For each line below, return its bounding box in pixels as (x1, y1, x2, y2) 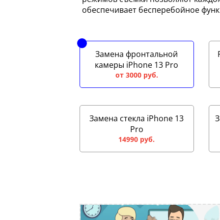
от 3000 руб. (115, 70, 158, 80)
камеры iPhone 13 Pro (95, 59, 179, 70)
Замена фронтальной (95, 49, 178, 59)
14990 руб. (118, 135, 155, 144)
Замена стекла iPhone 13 (89, 113, 184, 124)
